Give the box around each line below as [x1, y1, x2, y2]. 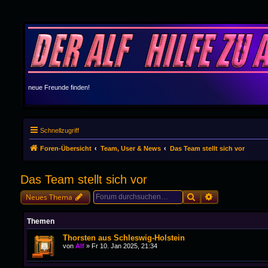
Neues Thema [25, 191, 72, 202]
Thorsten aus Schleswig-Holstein [62, 233, 185, 242]
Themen [26, 217, 54, 226]
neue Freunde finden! [28, 84, 90, 91]
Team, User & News [100, 144, 161, 152]
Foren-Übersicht [39, 144, 92, 152]
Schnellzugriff [39, 126, 79, 134]
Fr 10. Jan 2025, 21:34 [91, 242, 157, 249]
